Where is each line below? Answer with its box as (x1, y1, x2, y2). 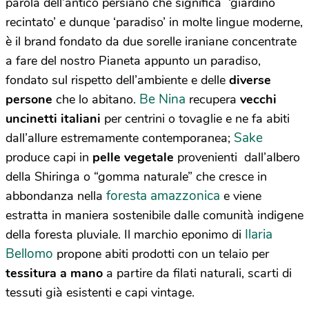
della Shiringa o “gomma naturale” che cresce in (6, 168, 267, 185)
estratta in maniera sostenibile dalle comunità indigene (6, 206, 303, 223)
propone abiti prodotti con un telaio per (53, 245, 269, 262)
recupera (186, 90, 240, 108)
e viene (220, 187, 261, 204)
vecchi (240, 90, 277, 108)
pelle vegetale (92, 148, 174, 166)
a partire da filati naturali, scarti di (103, 264, 292, 281)
